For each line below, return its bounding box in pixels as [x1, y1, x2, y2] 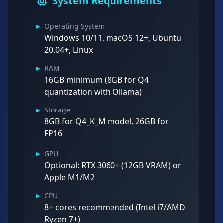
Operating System [44, 21, 105, 31]
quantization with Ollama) [44, 86, 142, 97]
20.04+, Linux [44, 44, 93, 55]
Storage [44, 105, 70, 114]
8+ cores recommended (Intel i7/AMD [44, 202, 185, 213]
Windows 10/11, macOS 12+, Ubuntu [44, 32, 181, 43]
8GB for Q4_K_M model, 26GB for [44, 116, 169, 127]
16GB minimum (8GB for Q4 [44, 74, 149, 85]
